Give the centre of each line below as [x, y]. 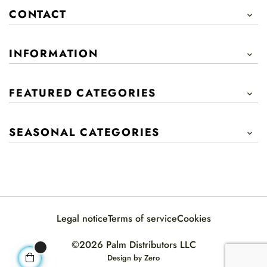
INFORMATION [54, 54]
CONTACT [38, 15]
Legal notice [82, 219]
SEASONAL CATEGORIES [85, 133]
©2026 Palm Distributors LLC [133, 245]
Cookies [194, 219]
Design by [126, 258]
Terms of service [142, 219]
